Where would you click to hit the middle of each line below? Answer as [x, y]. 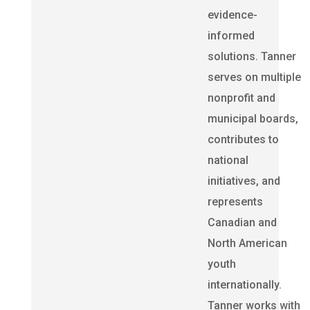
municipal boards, [253, 119]
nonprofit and [241, 98]
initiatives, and [244, 181]
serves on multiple [254, 77]
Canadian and [242, 222]
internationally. [244, 285]
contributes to [243, 139]
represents [235, 202]
